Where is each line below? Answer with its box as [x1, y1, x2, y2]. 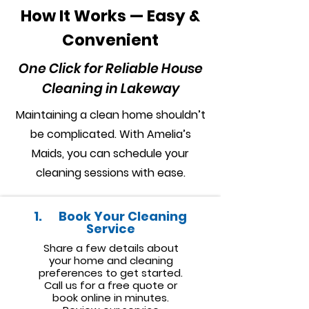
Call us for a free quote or [44, 278, 177, 292]
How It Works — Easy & [21, 5, 200, 27]
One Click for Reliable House [18, 59, 203, 78]
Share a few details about [43, 241, 179, 255]
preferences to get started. [39, 266, 183, 280]
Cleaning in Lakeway [41, 79, 179, 98]
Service [86, 220, 135, 237]
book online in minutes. [52, 290, 169, 305]
